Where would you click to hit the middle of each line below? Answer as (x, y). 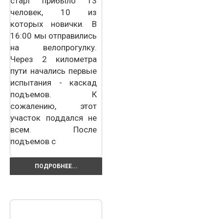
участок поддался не (54, 118)
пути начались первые (54, 71)
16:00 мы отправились (54, 35)
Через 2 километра (54, 59)
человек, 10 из (54, 12)
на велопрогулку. (54, 47)
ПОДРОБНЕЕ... (56, 166)
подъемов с (33, 141)
